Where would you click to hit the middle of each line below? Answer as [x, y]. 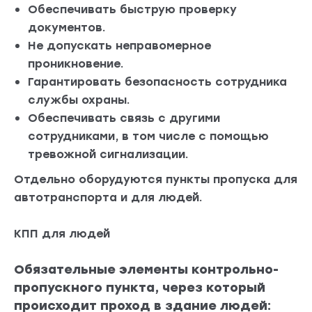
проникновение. [76, 64]
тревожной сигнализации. [108, 155]
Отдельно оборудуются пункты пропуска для [156, 180]
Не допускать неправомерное [119, 46]
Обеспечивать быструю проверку [132, 10]
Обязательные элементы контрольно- [146, 270]
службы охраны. [79, 100]
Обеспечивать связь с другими [124, 118]
